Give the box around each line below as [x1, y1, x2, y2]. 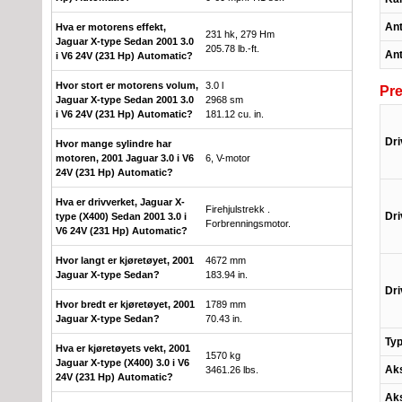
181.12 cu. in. [205, 108, 264, 119]
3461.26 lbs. [205, 363, 258, 375]
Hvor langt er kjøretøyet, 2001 [56, 254, 194, 266]
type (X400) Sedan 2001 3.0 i [56, 210, 187, 222]
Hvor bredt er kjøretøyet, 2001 [56, 298, 195, 310]
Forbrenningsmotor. [205, 217, 291, 229]
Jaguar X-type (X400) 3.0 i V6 [56, 356, 189, 368]
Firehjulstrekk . [205, 203, 270, 214]
